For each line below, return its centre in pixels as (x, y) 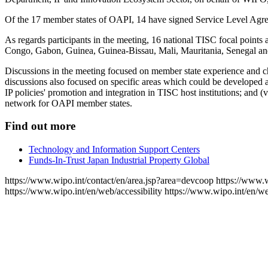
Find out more (40, 126)
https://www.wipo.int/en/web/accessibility (83, 191)
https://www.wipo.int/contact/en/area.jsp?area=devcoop (109, 181)
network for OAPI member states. (68, 103)
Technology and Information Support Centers (114, 150)
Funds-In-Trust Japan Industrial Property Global (119, 160)
